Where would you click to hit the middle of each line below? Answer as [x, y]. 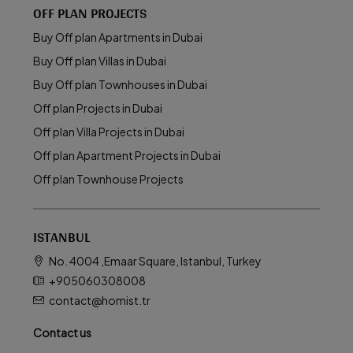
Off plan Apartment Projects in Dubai [127, 155]
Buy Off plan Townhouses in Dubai [120, 84]
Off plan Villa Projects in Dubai [109, 132]
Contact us [62, 333]
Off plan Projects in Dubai [98, 108]
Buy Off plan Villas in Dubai [100, 61]
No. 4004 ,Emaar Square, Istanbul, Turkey [155, 261]
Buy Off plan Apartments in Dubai [118, 37]
